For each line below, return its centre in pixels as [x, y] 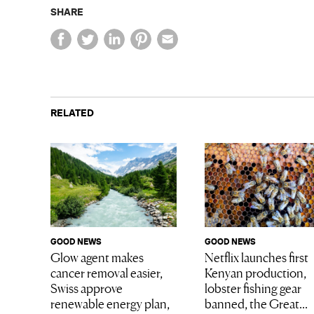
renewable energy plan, [110, 303]
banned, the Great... [256, 303]
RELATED [72, 112]
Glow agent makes [97, 257]
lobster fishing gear [253, 288]
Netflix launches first [256, 257]
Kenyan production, [255, 272]
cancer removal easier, [107, 272]
